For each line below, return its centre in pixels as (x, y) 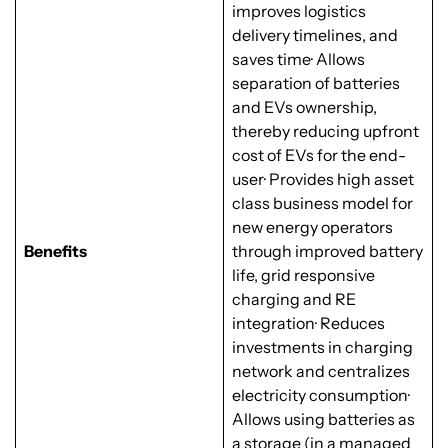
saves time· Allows (298, 59)
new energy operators (312, 227)
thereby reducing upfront (325, 131)
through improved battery (327, 251)
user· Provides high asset (323, 179)
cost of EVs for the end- (319, 155)
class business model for (322, 203)
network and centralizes (321, 371)
